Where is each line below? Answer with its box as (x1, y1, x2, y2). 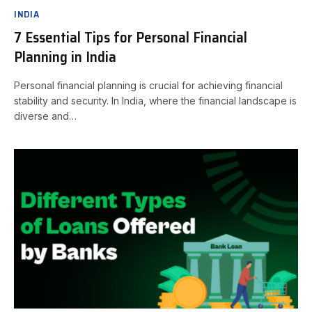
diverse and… (14, 109, 77, 122)
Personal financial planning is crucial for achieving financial (14, 79, 283, 91)
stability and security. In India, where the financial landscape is (14, 94, 297, 107)
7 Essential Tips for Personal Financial (14, 25, 247, 49)
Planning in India (14, 45, 116, 68)
